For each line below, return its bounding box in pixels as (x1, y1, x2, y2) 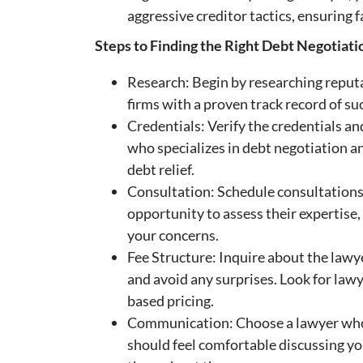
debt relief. (127, 160, 194, 179)
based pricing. (127, 292, 214, 310)
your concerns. (127, 226, 219, 245)
